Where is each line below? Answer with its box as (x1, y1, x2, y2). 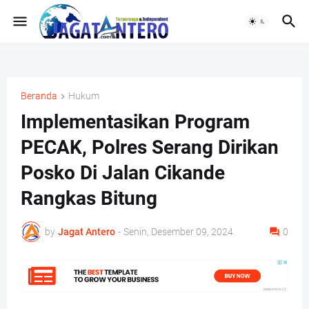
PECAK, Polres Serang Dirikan (21, 136, 279, 159)
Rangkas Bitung (21, 187, 157, 210)
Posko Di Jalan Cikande (21, 161, 225, 185)
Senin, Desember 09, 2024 (123, 226, 233, 237)
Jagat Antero (58, 226, 115, 237)
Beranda (21, 90, 57, 101)
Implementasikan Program (21, 110, 250, 134)
